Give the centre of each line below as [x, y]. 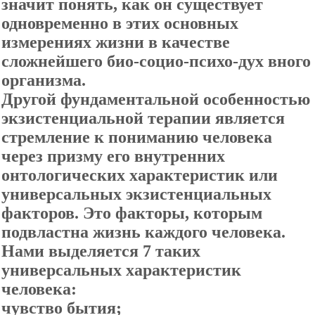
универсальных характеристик [121, 270]
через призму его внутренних [113, 156]
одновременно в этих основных [120, 23]
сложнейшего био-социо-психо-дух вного [156, 61]
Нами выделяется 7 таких [101, 251]
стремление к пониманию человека [137, 137]
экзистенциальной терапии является [143, 118]
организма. [44, 80]
